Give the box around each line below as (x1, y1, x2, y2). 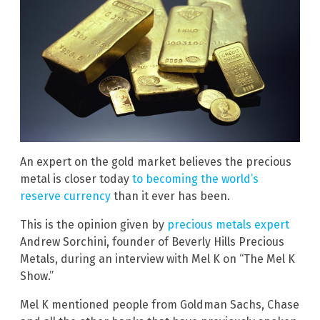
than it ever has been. (111, 189, 230, 203)
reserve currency (20, 189, 111, 203)
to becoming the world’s (132, 171, 259, 186)
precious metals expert (167, 217, 289, 231)
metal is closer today (20, 171, 132, 186)
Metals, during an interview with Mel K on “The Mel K (20, 251, 295, 266)
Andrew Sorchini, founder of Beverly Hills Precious (20, 234, 284, 249)
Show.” (20, 269, 54, 283)
